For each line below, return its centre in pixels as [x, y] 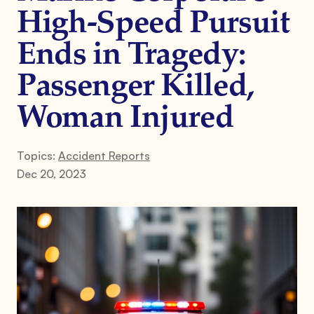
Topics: [37, 155]
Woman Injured [125, 119]
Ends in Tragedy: [131, 56]
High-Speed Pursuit [153, 24]
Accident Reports [104, 155]
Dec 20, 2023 [52, 173]
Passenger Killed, [136, 87]
